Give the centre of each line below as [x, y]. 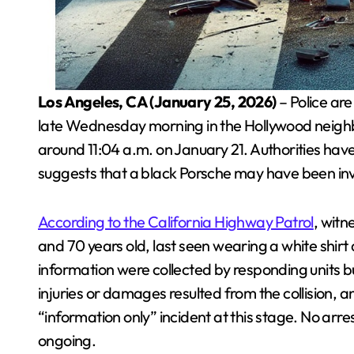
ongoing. [67, 340]
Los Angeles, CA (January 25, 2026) [161, 101]
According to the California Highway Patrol [176, 221]
